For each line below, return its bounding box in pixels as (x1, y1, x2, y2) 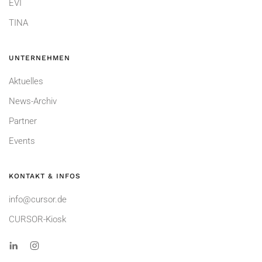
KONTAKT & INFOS (9, 172, 81, 181)
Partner (9, 116, 37, 127)
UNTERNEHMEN (9, 54, 70, 63)
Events (9, 136, 35, 147)
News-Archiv (9, 96, 57, 107)
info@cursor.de (9, 194, 67, 205)
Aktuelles (9, 76, 43, 87)
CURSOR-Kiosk (9, 214, 66, 225)
